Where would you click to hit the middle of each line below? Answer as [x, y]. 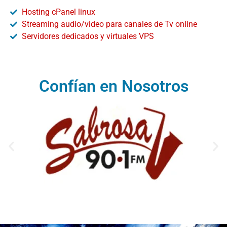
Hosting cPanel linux [58, 12]
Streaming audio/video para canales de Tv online [109, 24]
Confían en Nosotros [113, 86]
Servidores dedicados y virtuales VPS [88, 36]
